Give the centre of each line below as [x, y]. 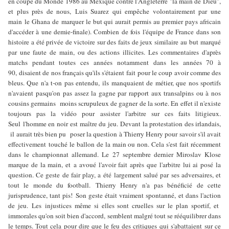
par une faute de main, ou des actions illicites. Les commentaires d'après [114, 52]
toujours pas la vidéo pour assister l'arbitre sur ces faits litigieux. [114, 113]
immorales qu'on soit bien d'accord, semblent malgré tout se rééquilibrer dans [114, 215]
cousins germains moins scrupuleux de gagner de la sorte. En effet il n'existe [114, 103]
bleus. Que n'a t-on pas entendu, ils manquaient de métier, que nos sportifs [114, 83]
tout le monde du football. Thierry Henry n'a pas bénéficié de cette [114, 185]
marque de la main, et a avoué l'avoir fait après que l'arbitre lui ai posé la [114, 164]
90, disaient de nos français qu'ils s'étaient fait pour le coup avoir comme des [114, 72]
